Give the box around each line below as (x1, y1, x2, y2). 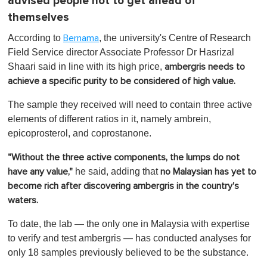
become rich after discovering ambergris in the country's (8, 181, 239, 191)
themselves (8, 10, 69, 24)
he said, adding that (73, 166, 160, 176)
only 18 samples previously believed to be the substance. (8, 247, 249, 257)
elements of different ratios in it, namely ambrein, (8, 113, 211, 124)
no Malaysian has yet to (160, 166, 256, 176)
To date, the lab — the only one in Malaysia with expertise (8, 218, 250, 229)
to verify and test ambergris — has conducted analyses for (8, 232, 251, 243)
